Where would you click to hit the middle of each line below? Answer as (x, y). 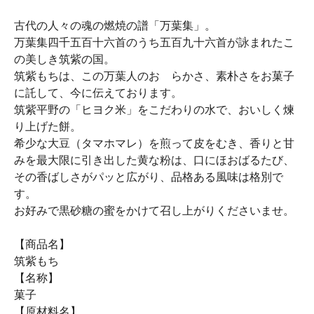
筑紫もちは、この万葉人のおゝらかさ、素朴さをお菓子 (154, 76)
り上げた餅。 (48, 127)
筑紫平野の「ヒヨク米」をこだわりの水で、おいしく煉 (154, 110)
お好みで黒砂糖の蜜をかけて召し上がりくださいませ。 (154, 211)
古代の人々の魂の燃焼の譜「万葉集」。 (115, 26)
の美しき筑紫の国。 (64, 60)
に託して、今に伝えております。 (98, 93)
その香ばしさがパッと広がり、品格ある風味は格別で (149, 177)
